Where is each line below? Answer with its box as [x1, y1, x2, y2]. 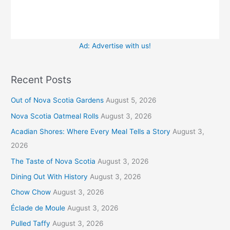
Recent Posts [11, 73, 72, 86]
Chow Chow [11, 188, 51, 197]
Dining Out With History [11, 172, 88, 181]
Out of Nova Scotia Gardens [11, 96, 104, 105]
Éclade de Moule [11, 203, 66, 212]
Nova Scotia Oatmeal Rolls [11, 111, 99, 120]
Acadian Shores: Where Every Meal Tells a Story [11, 127, 171, 136]
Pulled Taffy [11, 219, 51, 228]
